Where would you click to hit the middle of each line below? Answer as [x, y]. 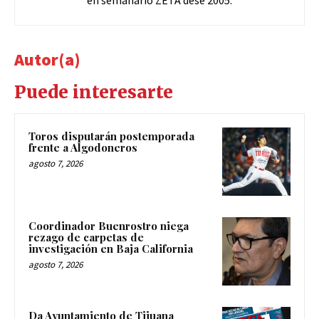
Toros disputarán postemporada [111, 136]
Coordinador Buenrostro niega [109, 226]
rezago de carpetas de [86, 237]
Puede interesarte [94, 93]
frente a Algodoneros [83, 148]
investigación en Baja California [111, 249]
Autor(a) [47, 60]
